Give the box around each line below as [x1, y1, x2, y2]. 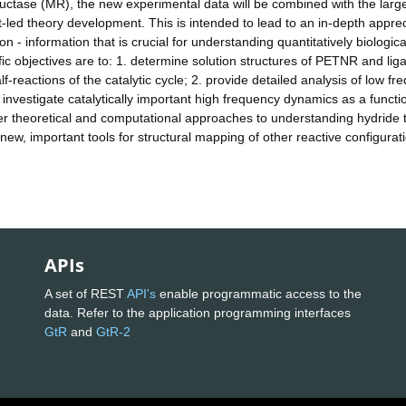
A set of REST [44, 285, 127, 301]
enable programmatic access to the [156, 285, 362, 301]
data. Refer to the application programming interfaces [44, 304, 351, 320]
